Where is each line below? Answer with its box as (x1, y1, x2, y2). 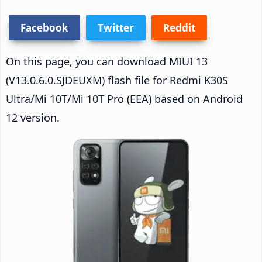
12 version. (6, 110, 60, 125)
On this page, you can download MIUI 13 (6, 54, 208, 68)
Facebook (20, 20, 68, 35)
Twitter (98, 20, 134, 35)
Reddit (163, 20, 195, 35)
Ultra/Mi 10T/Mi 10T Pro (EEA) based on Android (6, 91, 243, 106)
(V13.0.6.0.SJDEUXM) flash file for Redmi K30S (6, 73, 228, 87)
